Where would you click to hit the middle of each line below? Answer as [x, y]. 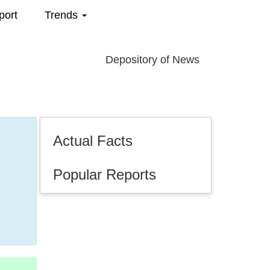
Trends [63, 15]
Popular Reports [105, 174]
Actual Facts [93, 141]
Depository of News [152, 60]
